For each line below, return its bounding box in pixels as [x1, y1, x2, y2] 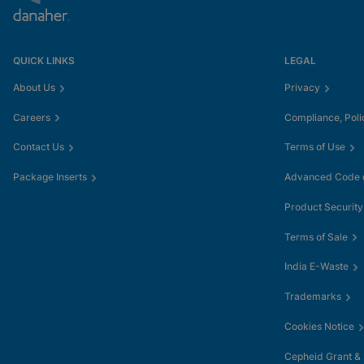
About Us [13, 81, 55, 93]
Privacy [284, 81, 320, 93]
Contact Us [13, 141, 64, 154]
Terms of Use [284, 141, 345, 154]
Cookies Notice [284, 319, 354, 332]
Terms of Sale [284, 230, 348, 243]
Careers [13, 110, 50, 123]
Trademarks [284, 290, 341, 303]
